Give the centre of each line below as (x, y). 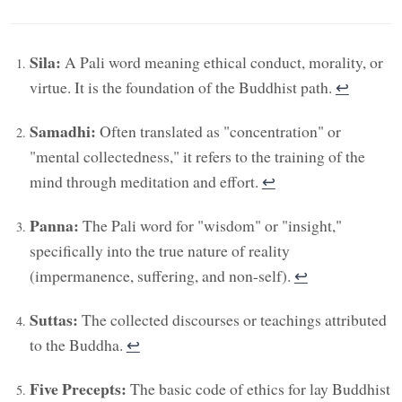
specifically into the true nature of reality (159, 250)
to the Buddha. (78, 344)
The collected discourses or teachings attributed (232, 319)
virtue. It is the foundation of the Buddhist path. (182, 87)
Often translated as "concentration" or (218, 131)
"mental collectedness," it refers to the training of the (197, 156)
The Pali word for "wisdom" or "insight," (210, 225)
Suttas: (53, 319)
